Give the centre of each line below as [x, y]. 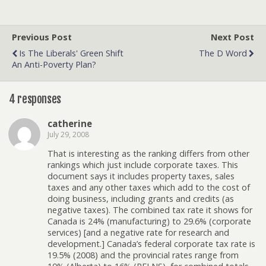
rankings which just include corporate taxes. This [143, 165]
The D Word [223, 53]
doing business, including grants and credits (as [141, 199]
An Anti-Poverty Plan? [54, 64]
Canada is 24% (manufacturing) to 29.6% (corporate [149, 221]
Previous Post [42, 37]
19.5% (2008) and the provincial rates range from [143, 255]
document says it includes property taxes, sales [141, 176]
